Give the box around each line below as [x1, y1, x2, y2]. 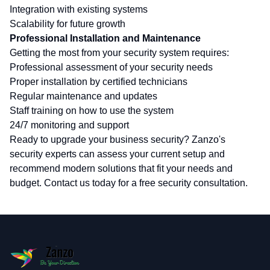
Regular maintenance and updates [10, 91, 157, 101]
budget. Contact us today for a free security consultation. [10, 178, 248, 188]
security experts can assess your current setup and [10, 149, 225, 159]
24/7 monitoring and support [10, 120, 129, 130]
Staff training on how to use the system [10, 105, 174, 116]
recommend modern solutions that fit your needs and [10, 163, 233, 174]
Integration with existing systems [10, 4, 148, 14]
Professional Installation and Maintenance [10, 33, 201, 43]
